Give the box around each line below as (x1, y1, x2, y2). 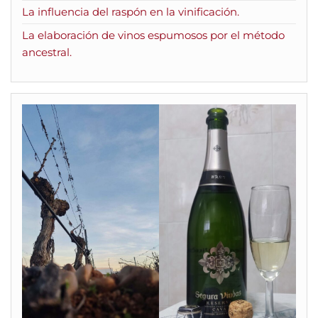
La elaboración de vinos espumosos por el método (22, 28, 285, 43)
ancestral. (22, 45, 72, 60)
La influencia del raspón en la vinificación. (22, 5, 239, 19)
